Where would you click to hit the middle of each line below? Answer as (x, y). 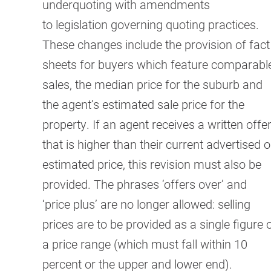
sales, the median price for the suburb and (152, 84)
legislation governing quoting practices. (156, 24)
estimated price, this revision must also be (152, 164)
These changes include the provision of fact (156, 44)
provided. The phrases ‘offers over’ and (145, 184)
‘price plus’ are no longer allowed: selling (146, 204)
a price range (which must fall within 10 (145, 244)
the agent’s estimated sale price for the (143, 104)
